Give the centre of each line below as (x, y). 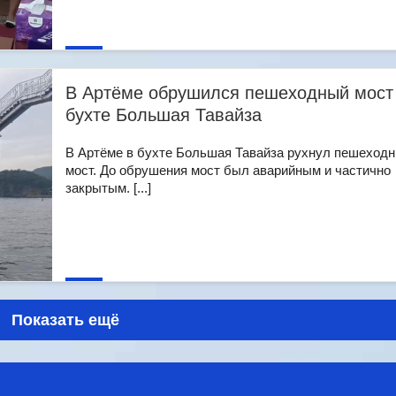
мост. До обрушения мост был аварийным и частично (228, 170)
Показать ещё (65, 320)
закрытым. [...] (108, 188)
